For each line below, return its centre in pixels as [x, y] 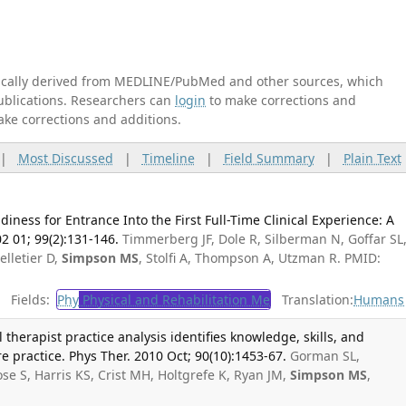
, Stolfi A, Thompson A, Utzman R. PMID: [260, 257]
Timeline [168, 158]
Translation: [313, 300]
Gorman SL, [325, 356]
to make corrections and [281, 100]
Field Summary [269, 158]
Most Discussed [65, 158]
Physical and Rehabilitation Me [175, 300]
